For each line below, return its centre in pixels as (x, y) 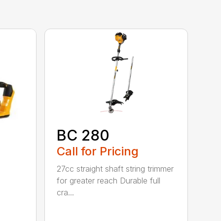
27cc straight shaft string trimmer (115, 168)
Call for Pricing (98, 151)
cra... (66, 192)
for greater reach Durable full (109, 180)
